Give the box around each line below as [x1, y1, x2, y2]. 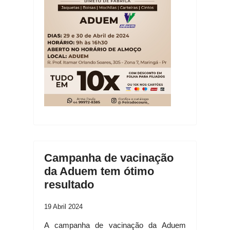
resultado [44, 178, 94, 191]
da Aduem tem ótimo [44, 164, 154, 178]
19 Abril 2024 [44, 202, 83, 210]
